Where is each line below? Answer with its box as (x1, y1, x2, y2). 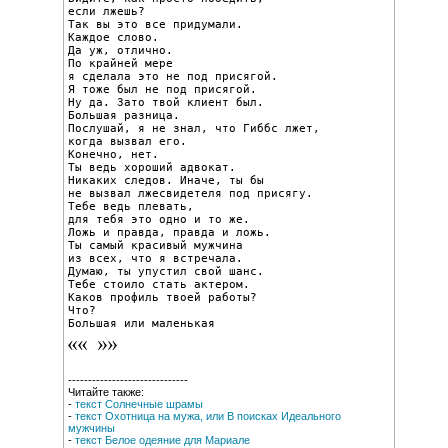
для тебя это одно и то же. (68, 212, 250, 226)
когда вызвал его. (68, 134, 187, 148)
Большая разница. (68, 108, 180, 122)
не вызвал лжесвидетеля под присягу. (68, 186, 313, 200)
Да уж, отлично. (68, 43, 173, 57)
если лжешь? (68, 4, 145, 18)
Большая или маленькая (68, 316, 215, 330)
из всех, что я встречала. (68, 251, 243, 265)
